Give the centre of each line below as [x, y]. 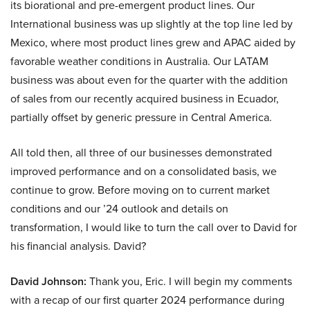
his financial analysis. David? [78, 246]
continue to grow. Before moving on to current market [140, 190]
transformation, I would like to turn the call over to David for [154, 227]
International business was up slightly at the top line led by [152, 24]
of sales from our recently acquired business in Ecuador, [145, 99]
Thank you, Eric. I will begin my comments [189, 281]
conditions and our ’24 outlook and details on [119, 209]
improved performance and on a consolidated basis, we [144, 171]
